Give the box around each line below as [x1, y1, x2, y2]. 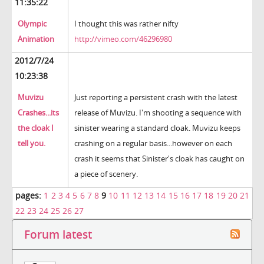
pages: [15, 190, 41, 202]
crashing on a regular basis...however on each [74, 138, 232, 149]
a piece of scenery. [74, 169, 138, 180]
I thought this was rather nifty [74, 18, 179, 29]
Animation [18, 34, 54, 45]
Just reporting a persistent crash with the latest [74, 92, 237, 103]
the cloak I [18, 123, 54, 134]
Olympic [18, 18, 47, 29]
